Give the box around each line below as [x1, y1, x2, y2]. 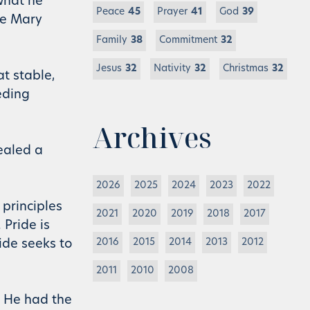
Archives [93, 118, 212, 156]
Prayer [157, 7, 188, 17]
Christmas [223, 64, 268, 74]
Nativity [154, 64, 191, 74]
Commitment [159, 35, 217, 46]
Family [96, 35, 127, 46]
